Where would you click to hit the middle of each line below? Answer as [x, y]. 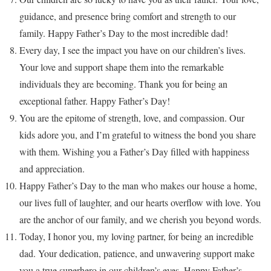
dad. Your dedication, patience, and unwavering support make [137, 253]
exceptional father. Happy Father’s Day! [95, 100]
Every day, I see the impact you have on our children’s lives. [132, 50]
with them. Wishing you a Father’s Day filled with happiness [134, 151]
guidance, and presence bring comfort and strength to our [128, 16]
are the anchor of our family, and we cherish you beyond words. [140, 219]
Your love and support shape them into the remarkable [122, 67]
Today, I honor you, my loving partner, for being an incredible [136, 236]
